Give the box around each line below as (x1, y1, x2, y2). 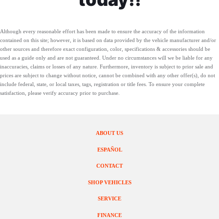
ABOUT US (96, 130, 123, 136)
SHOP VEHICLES (88, 179, 131, 185)
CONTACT (96, 163, 123, 169)
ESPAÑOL (97, 146, 122, 153)
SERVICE (98, 196, 121, 202)
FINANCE (97, 212, 122, 218)
